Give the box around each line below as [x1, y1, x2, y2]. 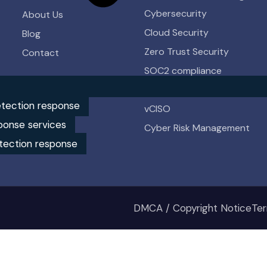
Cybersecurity [144, 7, 207, 20]
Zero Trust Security [144, 45, 229, 58]
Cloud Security [144, 26, 209, 39]
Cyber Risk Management [144, 122, 250, 134]
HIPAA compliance [144, 83, 222, 96]
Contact [22, 46, 59, 59]
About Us [22, 8, 63, 21]
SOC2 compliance [144, 64, 222, 77]
